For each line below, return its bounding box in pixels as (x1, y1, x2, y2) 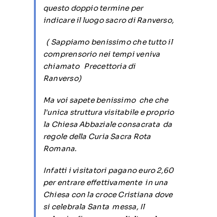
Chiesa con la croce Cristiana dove (43, 190, 173, 199)
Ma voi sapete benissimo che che (43, 95, 169, 105)
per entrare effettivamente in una (43, 178, 168, 187)
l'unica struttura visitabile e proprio (43, 108, 174, 117)
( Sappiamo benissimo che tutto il (43, 37, 172, 46)
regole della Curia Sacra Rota (43, 132, 151, 141)
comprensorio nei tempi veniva (43, 49, 160, 59)
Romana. (43, 144, 77, 153)
